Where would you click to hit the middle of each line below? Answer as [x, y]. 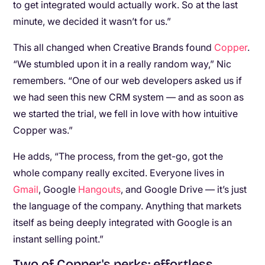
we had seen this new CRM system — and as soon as [129, 97]
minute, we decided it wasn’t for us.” [92, 21]
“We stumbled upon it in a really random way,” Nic [122, 64]
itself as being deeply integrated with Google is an [123, 222]
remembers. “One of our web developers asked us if [128, 80]
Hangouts [100, 189]
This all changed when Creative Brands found [114, 47]
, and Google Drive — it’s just [184, 189]
